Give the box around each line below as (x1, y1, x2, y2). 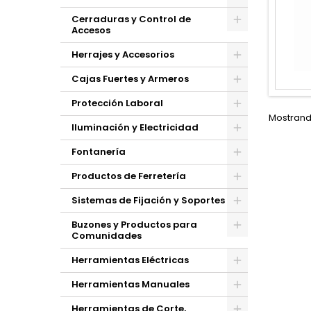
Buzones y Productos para (72, 218, 197, 231)
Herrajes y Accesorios (72, 48, 174, 61)
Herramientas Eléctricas (72, 253, 189, 267)
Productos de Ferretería (72, 169, 186, 183)
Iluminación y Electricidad (72, 121, 199, 134)
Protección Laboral (72, 96, 163, 110)
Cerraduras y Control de (72, 12, 191, 26)
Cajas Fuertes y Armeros (72, 72, 189, 85)
